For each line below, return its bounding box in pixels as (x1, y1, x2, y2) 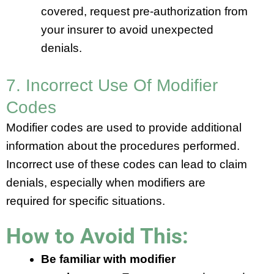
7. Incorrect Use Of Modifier (6, 76, 218, 95)
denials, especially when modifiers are (6, 176, 206, 190)
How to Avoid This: (6, 224, 188, 250)
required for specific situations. (6, 194, 165, 208)
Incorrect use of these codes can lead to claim (6, 158, 247, 171)
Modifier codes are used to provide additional (6, 121, 242, 135)
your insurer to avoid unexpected (41, 23, 213, 36)
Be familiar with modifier (41, 253, 176, 266)
